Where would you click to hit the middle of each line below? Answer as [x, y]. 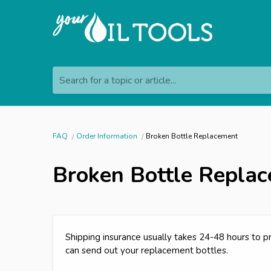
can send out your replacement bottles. [147, 250]
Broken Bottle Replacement [192, 136]
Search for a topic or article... [118, 80]
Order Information [107, 136]
